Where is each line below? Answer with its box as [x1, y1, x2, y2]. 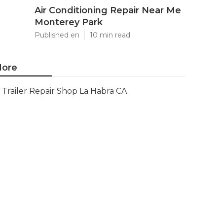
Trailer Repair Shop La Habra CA [2, 86, 127, 96]
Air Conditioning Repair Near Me [35, 5, 181, 16]
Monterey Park [35, 17, 103, 28]
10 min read [90, 31, 130, 39]
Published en [35, 31, 79, 39]
